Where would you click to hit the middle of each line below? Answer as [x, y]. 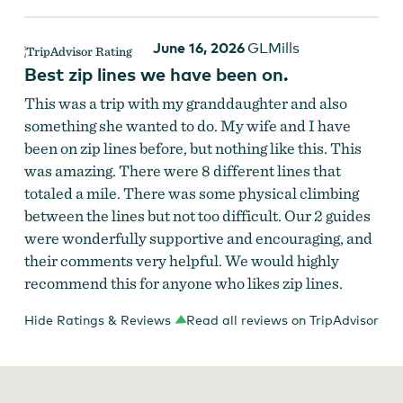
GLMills [273, 49]
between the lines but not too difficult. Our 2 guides [197, 216]
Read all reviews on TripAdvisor [283, 320]
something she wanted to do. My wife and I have [187, 126]
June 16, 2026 [198, 48]
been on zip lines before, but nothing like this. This [193, 148]
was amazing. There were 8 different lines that [182, 171]
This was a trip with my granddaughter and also [185, 103]
